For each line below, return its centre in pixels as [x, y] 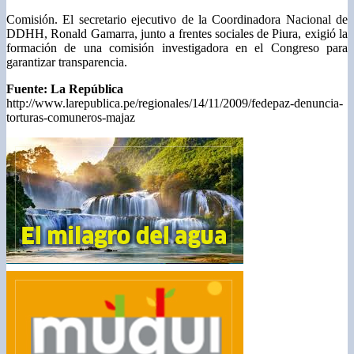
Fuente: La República [65, 89]
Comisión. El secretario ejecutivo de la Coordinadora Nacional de [177, 20]
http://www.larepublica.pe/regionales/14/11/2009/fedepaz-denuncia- [175, 104]
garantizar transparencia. [67, 62]
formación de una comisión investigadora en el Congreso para [177, 48]
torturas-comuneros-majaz [71, 118]
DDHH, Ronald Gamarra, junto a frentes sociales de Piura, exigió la [177, 34]
